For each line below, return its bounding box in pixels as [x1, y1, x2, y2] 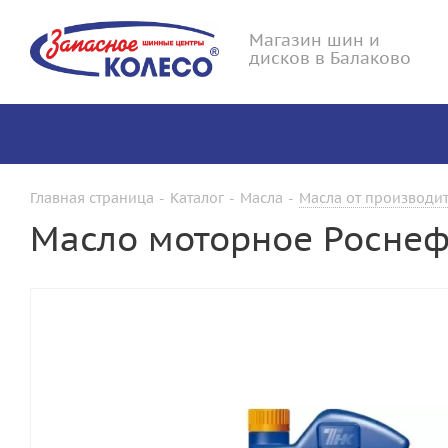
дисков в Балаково [249, 47, 411, 69]
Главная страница [30, 189, 154, 207]
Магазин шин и [249, 29, 380, 51]
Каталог [170, 189, 224, 207]
